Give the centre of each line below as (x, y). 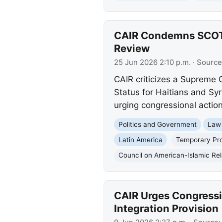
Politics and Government (157, 124)
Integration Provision (166, 209)
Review (132, 48)
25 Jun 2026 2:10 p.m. (152, 63)
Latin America (140, 139)
